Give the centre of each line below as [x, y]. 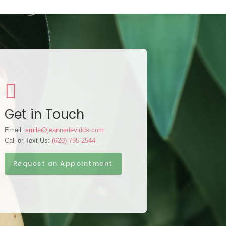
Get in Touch [44, 114]
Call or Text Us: [28, 140]
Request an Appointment [63, 164]
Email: [15, 130]
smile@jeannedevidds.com [64, 130]
